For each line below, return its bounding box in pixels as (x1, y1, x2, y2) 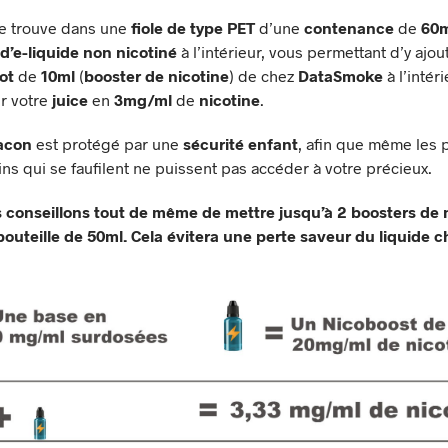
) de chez (229, 65, 298, 85)
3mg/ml (114, 89, 172, 109)
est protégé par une (32, 133, 183, 153)
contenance (304, 17, 394, 37)
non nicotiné (83, 41, 177, 61)
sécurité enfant (183, 133, 298, 153)
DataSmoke (298, 65, 383, 85)
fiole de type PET (131, 17, 255, 37)
